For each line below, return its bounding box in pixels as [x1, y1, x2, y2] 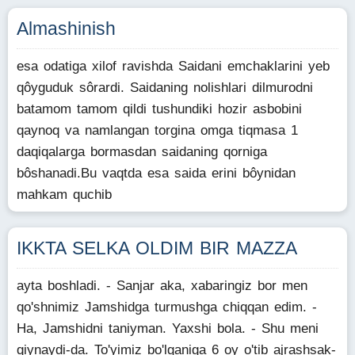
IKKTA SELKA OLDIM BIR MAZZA [17, 238, 297, 258]
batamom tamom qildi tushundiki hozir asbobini [17, 101, 302, 116]
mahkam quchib [17, 187, 112, 202]
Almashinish [17, 18, 116, 39]
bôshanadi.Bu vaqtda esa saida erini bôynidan [17, 166, 296, 181]
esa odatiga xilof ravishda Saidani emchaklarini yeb [17, 59, 330, 74]
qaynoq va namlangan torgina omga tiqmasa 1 [17, 123, 298, 138]
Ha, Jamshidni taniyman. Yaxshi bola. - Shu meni [17, 321, 319, 336]
